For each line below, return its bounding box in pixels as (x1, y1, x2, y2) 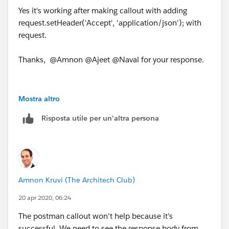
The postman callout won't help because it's (18, 211, 173, 221)
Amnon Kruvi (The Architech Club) (18, 175, 135, 185)
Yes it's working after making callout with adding (18, 5, 187, 15)
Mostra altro (18, 94, 60, 103)
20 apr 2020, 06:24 (18, 193, 71, 202)
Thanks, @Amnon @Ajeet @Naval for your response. (18, 54, 204, 64)
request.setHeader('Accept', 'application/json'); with (18, 17, 201, 28)
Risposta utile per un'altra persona (41, 113, 159, 123)
